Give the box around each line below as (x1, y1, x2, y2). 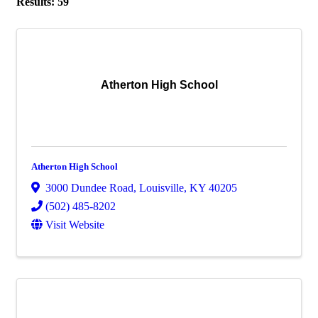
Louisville (139, 181, 184, 194)
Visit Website (45, 218, 104, 231)
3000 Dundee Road (45, 181, 133, 194)
